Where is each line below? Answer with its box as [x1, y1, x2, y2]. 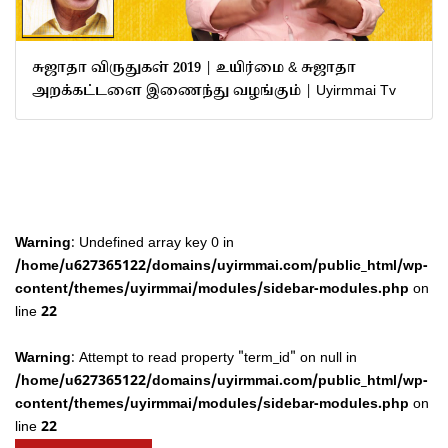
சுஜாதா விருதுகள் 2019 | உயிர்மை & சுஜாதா [32, 56, 356, 79]
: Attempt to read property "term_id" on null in [71, 349, 357, 367]
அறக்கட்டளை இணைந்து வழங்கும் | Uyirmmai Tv [32, 79, 396, 102]
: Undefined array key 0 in [71, 234, 234, 252]
